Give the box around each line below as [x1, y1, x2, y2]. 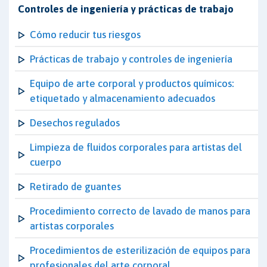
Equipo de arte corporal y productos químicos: [30, 77, 234, 89]
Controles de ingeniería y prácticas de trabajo [18, 3, 234, 15]
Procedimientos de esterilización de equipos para [30, 244, 250, 256]
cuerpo [30, 156, 61, 168]
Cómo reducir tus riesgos [30, 29, 141, 41]
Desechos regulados [30, 117, 120, 129]
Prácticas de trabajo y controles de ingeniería [30, 53, 232, 65]
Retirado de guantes [30, 181, 121, 193]
